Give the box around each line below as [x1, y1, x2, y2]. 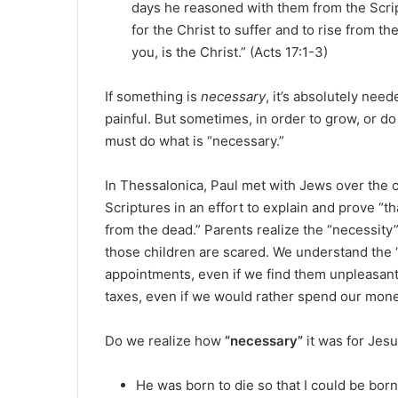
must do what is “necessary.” [105, 132, 284, 150]
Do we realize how [105, 332, 225, 350]
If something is [105, 88, 201, 106]
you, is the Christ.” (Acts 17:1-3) [131, 44, 328, 61]
